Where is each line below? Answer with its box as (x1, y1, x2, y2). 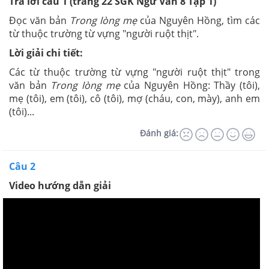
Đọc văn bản (9, 13, 70, 27)
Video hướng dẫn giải (9, 178, 111, 192)
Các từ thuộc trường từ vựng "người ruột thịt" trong (9, 65, 260, 79)
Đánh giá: (140, 127, 178, 139)
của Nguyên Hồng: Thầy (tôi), (119, 78, 261, 92)
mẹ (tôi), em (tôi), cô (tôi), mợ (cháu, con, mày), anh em (9, 91, 260, 105)
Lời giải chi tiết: (9, 46, 83, 59)
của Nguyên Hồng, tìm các (137, 13, 260, 27)
